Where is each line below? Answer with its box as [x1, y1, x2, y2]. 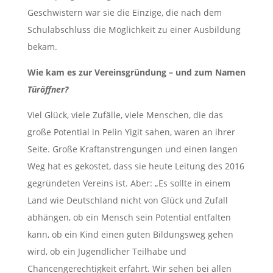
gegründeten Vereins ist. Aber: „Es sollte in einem [27, 177, 230, 190]
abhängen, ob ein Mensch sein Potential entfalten [27, 211, 231, 224]
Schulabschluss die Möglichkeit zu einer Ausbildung [27, 24, 241, 36]
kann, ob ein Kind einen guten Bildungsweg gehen [27, 229, 233, 241]
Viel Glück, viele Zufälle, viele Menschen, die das [27, 109, 223, 121]
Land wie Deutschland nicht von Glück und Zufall [27, 194, 228, 207]
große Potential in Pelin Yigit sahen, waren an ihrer [27, 126, 235, 138]
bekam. [27, 41, 57, 53]
